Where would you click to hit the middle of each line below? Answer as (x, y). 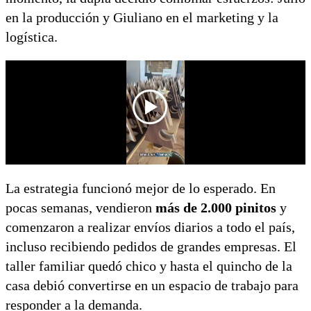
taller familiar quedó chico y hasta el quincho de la (149, 266)
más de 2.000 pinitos (216, 207)
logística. (32, 36)
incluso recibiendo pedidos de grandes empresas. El (151, 246)
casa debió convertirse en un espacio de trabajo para (152, 285)
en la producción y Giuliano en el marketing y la (142, 17)
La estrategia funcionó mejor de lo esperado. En (141, 188)
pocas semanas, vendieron (81, 207)
